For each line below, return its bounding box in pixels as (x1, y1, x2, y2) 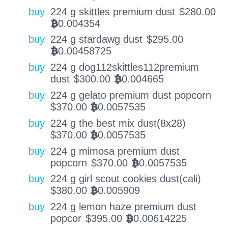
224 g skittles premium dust (50, 6, 175, 17)
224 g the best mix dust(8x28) (50, 117, 186, 129)
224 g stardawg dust (50, 34, 142, 45)
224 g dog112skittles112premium (50, 62, 199, 73)
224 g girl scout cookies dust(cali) (50, 173, 201, 185)
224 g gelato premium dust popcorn (50, 89, 211, 101)
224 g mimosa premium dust (50, 145, 180, 157)
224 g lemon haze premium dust (50, 201, 196, 213)
